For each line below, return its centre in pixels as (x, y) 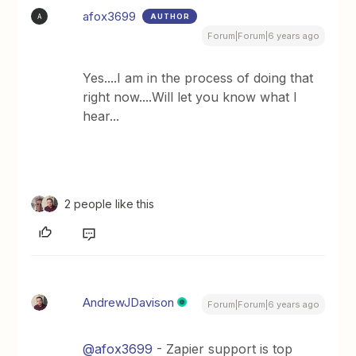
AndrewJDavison (129, 302)
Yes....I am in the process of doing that (198, 78)
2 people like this (110, 204)
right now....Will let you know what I (190, 97)
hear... (101, 116)
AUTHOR (170, 16)
